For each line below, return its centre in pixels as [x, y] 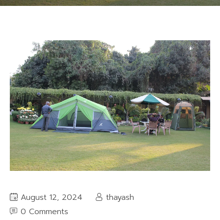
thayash [120, 198]
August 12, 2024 [50, 198]
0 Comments [44, 212]
